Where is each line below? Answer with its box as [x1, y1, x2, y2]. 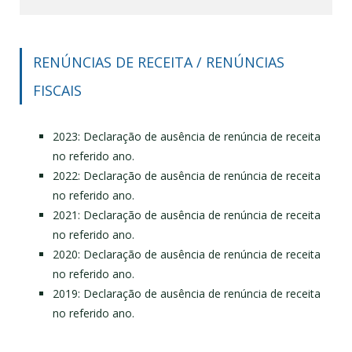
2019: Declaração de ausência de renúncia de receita [53, 285, 321, 301]
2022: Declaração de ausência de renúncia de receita [53, 167, 321, 183]
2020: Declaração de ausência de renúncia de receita [53, 246, 321, 262]
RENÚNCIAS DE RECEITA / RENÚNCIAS [33, 52, 284, 71]
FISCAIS [33, 80, 82, 100]
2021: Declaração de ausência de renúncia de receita [53, 207, 321, 222]
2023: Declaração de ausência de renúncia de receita [53, 128, 321, 144]
